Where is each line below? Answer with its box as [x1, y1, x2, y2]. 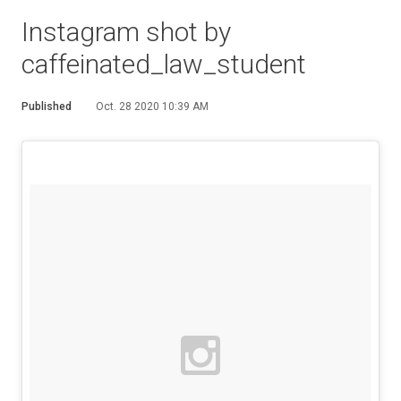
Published [21, 100, 72, 113]
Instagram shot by [21, 16, 231, 47]
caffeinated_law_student [21, 48, 306, 80]
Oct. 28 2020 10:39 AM [96, 100, 209, 113]
